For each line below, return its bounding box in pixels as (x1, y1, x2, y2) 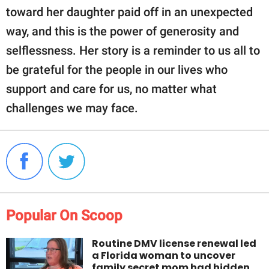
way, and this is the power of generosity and (6, 23, 239, 38)
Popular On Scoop (6, 207, 122, 224)
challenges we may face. (6, 100, 138, 115)
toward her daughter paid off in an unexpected (6, 4, 253, 19)
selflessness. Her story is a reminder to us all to (6, 43, 260, 58)
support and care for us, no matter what (6, 81, 217, 96)
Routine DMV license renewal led (92, 236, 257, 250)
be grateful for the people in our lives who (6, 62, 228, 77)
